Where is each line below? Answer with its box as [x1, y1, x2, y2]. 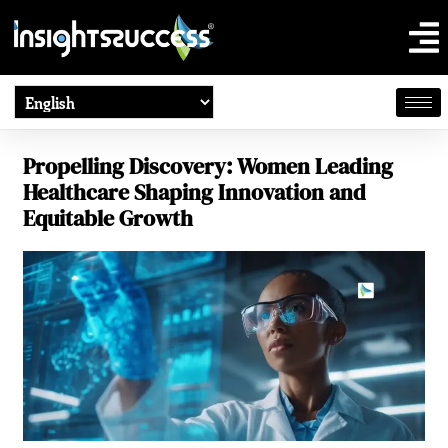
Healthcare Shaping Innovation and [23, 177, 367, 208]
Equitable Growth [23, 203, 194, 234]
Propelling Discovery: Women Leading [23, 151, 394, 182]
